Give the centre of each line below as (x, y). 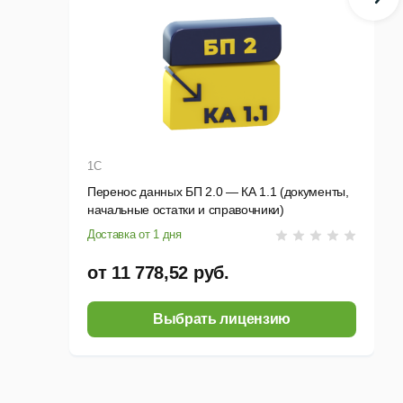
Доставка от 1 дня (134, 235)
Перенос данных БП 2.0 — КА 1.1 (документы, (218, 192)
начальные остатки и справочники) (186, 210)
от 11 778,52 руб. (158, 273)
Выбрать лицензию (222, 319)
